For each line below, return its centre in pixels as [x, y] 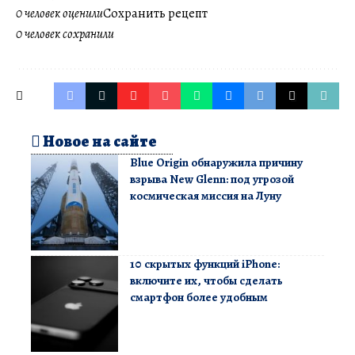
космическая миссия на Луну [206, 196]
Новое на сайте [99, 142]
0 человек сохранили [65, 34]
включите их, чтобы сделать [206, 281]
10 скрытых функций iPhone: [205, 264]
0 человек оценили [59, 14]
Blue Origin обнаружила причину [216, 163]
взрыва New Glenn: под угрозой [212, 179]
